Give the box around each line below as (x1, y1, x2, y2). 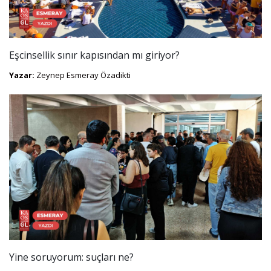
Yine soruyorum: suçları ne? (9, 250, 134, 264)
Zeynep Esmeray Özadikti (34, 69, 131, 80)
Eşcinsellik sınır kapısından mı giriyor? (9, 48, 180, 62)
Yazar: (9, 69, 34, 80)
